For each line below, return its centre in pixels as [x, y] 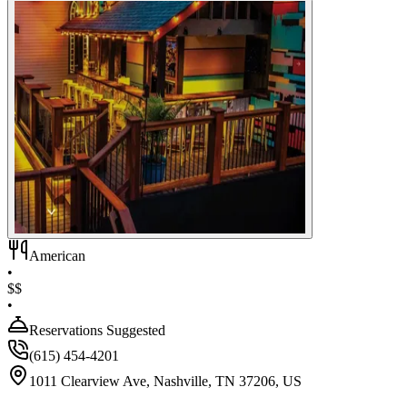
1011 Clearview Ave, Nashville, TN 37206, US [165, 382]
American [57, 256]
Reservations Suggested [97, 331]
